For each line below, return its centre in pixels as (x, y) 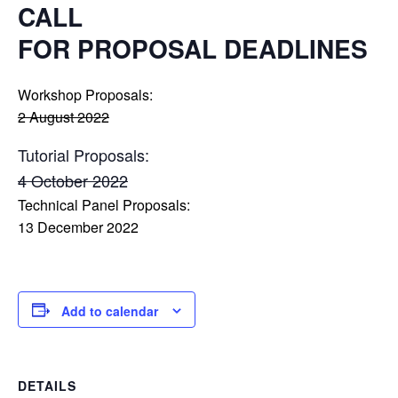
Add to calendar (110, 311)
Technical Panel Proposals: (104, 205)
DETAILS (47, 386)
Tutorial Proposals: (84, 155)
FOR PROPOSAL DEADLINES (193, 48)
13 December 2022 (78, 227)
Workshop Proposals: (85, 95)
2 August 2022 (64, 117)
